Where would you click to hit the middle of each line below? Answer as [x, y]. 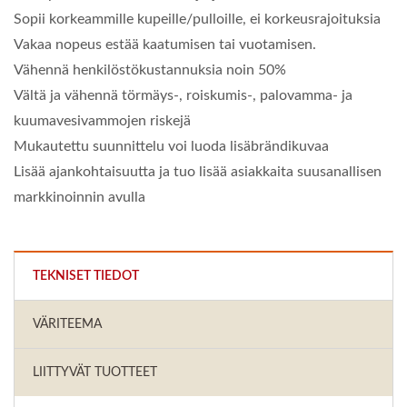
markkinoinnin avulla [79, 198]
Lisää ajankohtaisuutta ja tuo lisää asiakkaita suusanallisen [198, 172]
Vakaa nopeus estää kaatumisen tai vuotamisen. [165, 45]
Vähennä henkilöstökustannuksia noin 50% [150, 70]
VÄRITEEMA [67, 325]
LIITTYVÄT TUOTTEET [95, 373]
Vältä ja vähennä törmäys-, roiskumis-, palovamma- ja [183, 96]
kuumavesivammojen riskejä [102, 121]
